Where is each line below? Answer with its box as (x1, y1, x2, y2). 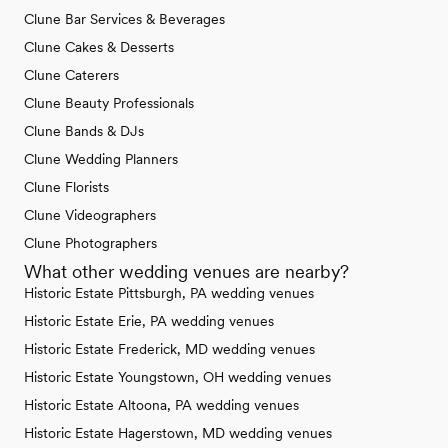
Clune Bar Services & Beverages (24, 10, 225, 27)
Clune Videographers (24, 206, 156, 223)
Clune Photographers (24, 234, 157, 251)
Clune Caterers (24, 66, 119, 83)
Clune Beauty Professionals (24, 94, 194, 111)
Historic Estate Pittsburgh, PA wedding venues (24, 284, 314, 301)
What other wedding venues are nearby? (24, 260, 349, 282)
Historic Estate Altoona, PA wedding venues (24, 396, 299, 413)
